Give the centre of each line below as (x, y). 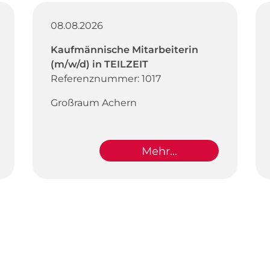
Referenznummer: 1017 (106, 78)
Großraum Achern (94, 102)
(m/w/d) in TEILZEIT (99, 64)
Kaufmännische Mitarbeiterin (124, 49)
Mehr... (159, 151)
